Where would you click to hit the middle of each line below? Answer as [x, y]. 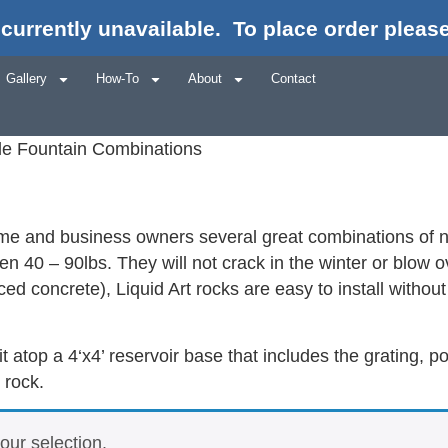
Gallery [26, 79]
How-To [117, 79]
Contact [293, 79]
